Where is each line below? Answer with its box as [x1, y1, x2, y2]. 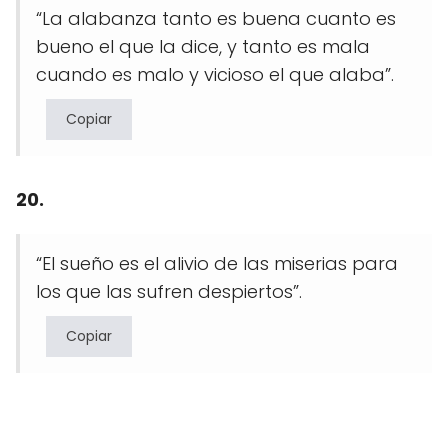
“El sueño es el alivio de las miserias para [36, 250, 398, 276]
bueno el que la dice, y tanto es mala [36, 33, 370, 59]
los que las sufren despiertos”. [36, 278, 302, 304]
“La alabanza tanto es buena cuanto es [36, 5, 396, 31]
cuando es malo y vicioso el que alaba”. [36, 61, 394, 87]
